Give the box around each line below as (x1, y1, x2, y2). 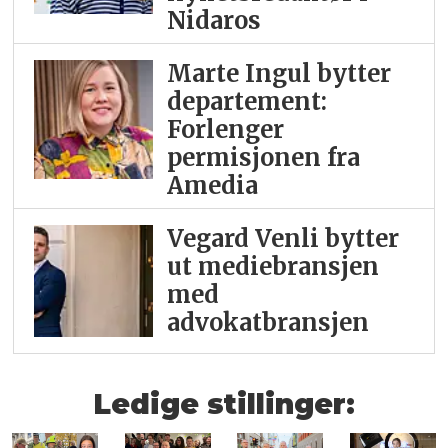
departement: (166, 87, 327, 117)
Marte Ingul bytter (166, 59, 391, 89)
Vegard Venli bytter (166, 224, 399, 254)
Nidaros (166, 6, 261, 36)
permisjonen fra (166, 143, 360, 173)
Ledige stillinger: (93, 386, 355, 421)
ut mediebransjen (166, 252, 379, 282)
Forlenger (166, 115, 284, 145)
